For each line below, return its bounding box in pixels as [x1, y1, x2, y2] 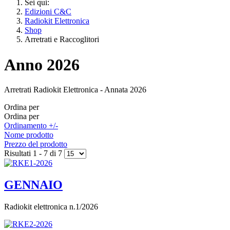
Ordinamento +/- [4, 121, 58, 130]
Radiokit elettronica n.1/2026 [4, 202, 98, 212]
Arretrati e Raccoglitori [25, 35, 99, 44]
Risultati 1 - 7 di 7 [4, 149, 64, 158]
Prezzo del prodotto [4, 140, 67, 149]
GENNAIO [4, 178, 63, 192]
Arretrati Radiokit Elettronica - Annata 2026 [4, 85, 146, 94]
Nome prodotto [4, 130, 53, 140]
